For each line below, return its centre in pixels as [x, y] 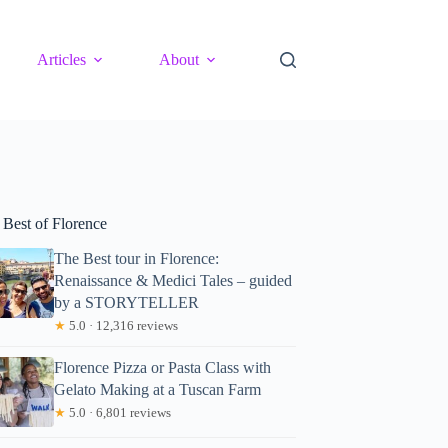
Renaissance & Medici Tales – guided [173, 280]
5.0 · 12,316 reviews [122, 325]
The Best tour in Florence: [137, 258]
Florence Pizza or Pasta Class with [163, 367]
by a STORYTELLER [127, 302]
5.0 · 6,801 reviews [119, 412]
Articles [62, 59]
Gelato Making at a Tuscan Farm [158, 389]
